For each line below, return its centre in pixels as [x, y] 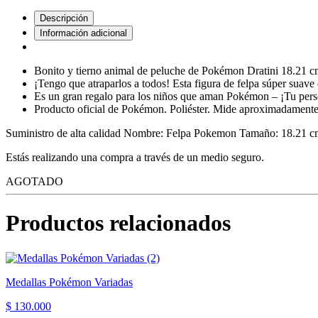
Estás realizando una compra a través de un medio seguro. [136, 157]
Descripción [64, 18]
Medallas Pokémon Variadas [69, 282]
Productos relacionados [118, 223]
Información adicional [83, 33]
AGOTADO [34, 181]
